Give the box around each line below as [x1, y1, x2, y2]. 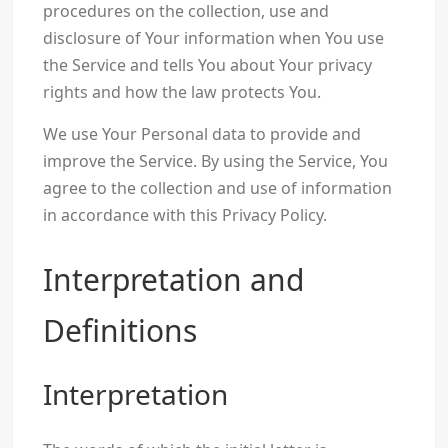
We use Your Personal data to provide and [42, 123, 361, 146]
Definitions [42, 310, 197, 352]
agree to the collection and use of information [42, 177, 392, 200]
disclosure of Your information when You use [42, 27, 384, 50]
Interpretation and [42, 259, 304, 301]
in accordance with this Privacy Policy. [42, 204, 327, 227]
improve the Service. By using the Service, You [42, 150, 388, 173]
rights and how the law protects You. [42, 81, 321, 104]
